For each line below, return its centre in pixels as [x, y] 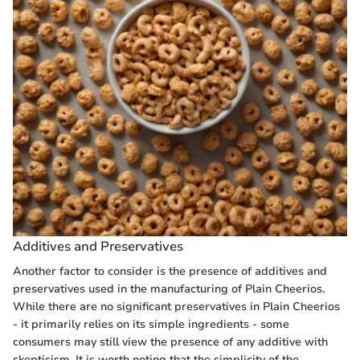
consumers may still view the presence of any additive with [170, 342]
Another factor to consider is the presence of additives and [170, 272]
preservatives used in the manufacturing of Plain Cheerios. [169, 289]
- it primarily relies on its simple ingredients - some [151, 325]
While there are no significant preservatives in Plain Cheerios [176, 307]
